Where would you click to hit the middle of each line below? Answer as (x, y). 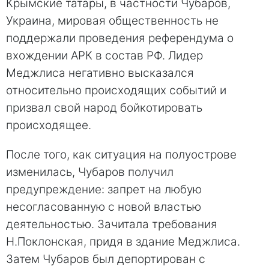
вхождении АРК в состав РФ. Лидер (104, 55)
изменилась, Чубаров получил (90, 172)
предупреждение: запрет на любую (104, 189)
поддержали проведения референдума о (120, 38)
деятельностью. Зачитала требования (112, 224)
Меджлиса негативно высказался (100, 73)
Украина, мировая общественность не (112, 20)
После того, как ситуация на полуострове (121, 154)
